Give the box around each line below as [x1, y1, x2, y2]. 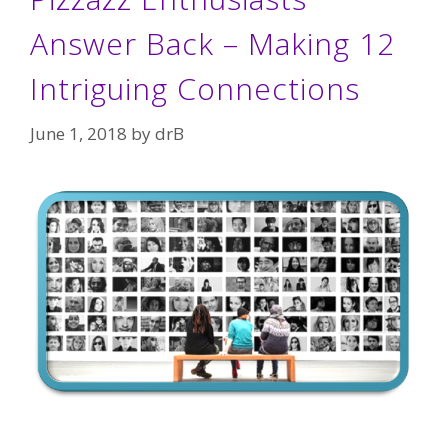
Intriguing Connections [30, 67, 360, 109]
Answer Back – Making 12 [30, 22, 395, 64]
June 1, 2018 [30, 122, 127, 145]
